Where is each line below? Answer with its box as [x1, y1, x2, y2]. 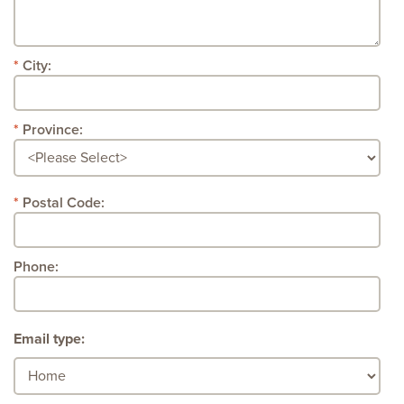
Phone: [14, 258, 59, 277]
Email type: [14, 330, 85, 348]
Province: [23, 121, 83, 140]
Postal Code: [23, 194, 105, 213]
